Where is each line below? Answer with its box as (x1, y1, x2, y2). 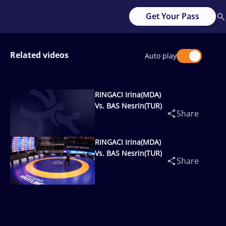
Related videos (10, 49, 69, 61)
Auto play (145, 51, 177, 61)
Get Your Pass (146, 11, 199, 22)
